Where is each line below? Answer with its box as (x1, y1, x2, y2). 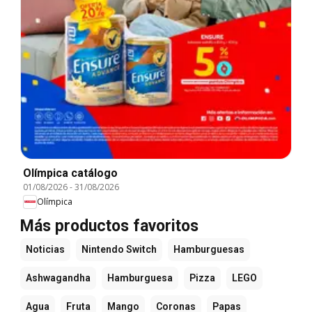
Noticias (26, 243, 65, 255)
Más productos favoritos (20, 216, 198, 235)
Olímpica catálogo (23, 166, 118, 180)
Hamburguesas (173, 243, 244, 255)
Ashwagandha (26, 272, 91, 283)
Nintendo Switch (81, 243, 157, 255)
